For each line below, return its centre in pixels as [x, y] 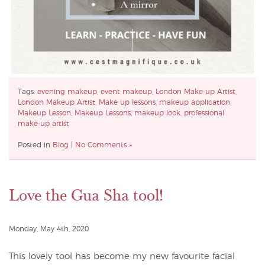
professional [204, 113]
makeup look [157, 113]
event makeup [126, 91]
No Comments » [104, 145]
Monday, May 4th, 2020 [49, 229]
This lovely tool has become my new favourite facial [122, 256]
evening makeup [67, 91]
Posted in [35, 145]
